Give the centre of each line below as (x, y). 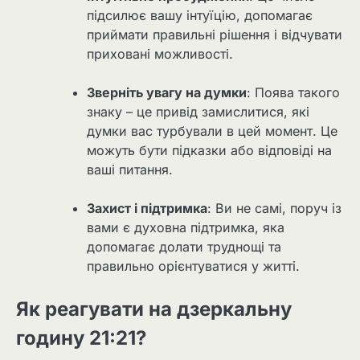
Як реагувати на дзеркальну (154, 309)
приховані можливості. (160, 53)
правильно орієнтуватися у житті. (193, 266)
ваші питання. (130, 169)
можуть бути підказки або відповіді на (209, 150)
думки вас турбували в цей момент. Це (212, 131)
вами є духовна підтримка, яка (186, 227)
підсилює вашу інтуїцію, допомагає (200, 15)
